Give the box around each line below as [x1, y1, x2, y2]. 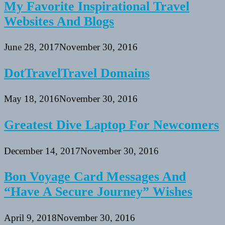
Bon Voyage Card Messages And [4, 169, 186, 184]
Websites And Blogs [4, 14, 114, 29]
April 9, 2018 [4, 212, 57, 223]
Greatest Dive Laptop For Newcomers [4, 117, 219, 132]
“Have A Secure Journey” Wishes [4, 184, 192, 199]
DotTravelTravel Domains [4, 65, 150, 80]
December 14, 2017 [4, 145, 80, 156]
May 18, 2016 [4, 93, 59, 104]
